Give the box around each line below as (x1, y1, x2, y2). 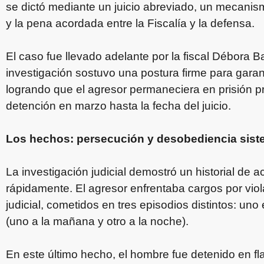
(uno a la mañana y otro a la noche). (6, 214, 189, 227)
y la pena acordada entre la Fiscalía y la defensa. (6, 16, 255, 29)
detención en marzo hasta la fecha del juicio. (6, 99, 231, 112)
